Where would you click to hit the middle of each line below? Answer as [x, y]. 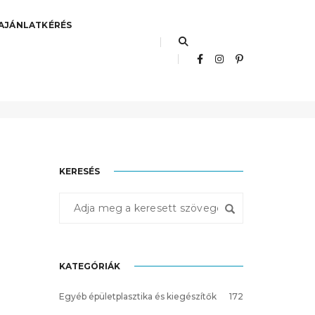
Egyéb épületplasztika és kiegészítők [137, 296]
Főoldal [124, 85]
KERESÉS [79, 171]
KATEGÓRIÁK [89, 266]
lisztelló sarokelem [202, 85]
